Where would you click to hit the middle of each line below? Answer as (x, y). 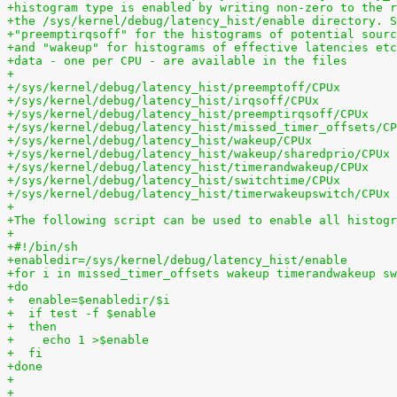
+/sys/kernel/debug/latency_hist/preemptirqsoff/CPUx (188, 114)
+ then (32, 327)
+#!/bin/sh (43, 247)
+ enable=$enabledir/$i (89, 300)
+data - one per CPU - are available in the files (177, 61)
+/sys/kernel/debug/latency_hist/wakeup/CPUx (160, 140)
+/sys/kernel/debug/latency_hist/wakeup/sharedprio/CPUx (198, 154)
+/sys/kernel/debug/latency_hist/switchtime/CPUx (174, 180)
